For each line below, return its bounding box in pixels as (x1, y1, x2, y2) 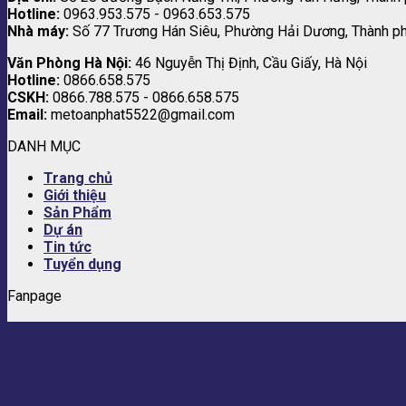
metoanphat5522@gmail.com (47, 106, 235, 124)
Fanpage (7, 287, 62, 305)
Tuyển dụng (43, 256, 121, 274)
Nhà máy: (7, 23, 69, 41)
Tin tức (43, 238, 92, 256)
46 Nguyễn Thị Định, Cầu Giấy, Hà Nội (131, 54, 367, 72)
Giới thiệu (43, 187, 106, 205)
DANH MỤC (7, 138, 81, 156)
